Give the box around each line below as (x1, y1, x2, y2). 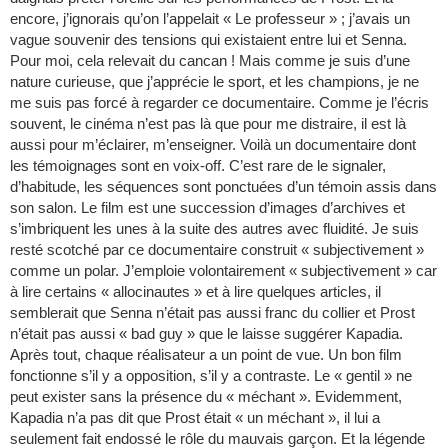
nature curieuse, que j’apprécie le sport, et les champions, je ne (10, 73, 419, 91)
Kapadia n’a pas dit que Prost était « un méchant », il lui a (10, 409, 380, 427)
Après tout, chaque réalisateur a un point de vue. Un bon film (10, 346, 402, 364)
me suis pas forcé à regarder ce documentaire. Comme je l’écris (10, 94, 429, 112)
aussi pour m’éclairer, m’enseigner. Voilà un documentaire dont (10, 136, 416, 154)
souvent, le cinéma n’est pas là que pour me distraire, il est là (10, 115, 406, 133)
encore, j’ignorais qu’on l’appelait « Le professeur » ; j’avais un (10, 10, 410, 28)
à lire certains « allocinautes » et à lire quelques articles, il (10, 283, 381, 301)
